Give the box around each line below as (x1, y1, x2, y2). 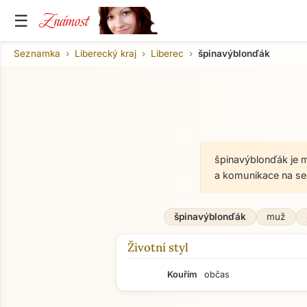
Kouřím (167, 269, 197, 280)
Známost (39, 8, 88, 34)
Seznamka (14, 47, 60, 59)
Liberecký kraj (75, 47, 136, 59)
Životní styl (127, 240, 188, 255)
